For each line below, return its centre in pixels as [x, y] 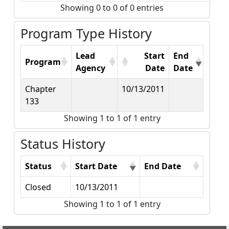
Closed [38, 187]
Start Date [96, 166]
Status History [63, 144]
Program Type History [86, 33]
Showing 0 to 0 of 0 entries [112, 8]
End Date [163, 166]
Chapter [41, 89]
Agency [90, 68]
